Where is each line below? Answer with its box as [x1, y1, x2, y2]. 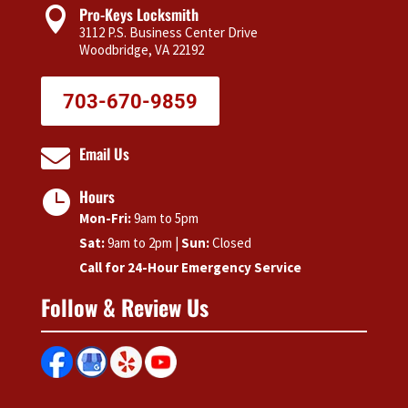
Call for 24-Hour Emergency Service [78, 259, 301, 277]
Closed [209, 234, 251, 252]
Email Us [78, 142, 129, 166]
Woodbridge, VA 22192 [78, 41, 204, 59]
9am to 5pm [130, 209, 199, 228]
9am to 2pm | [104, 234, 181, 252]
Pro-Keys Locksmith [78, 3, 199, 26]
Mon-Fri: [78, 209, 131, 228]
